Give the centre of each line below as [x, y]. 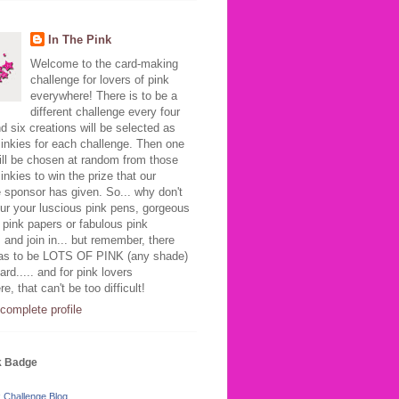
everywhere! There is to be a [103, 95]
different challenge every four [105, 111]
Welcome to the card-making [104, 63]
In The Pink [79, 40]
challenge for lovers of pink [99, 79]
